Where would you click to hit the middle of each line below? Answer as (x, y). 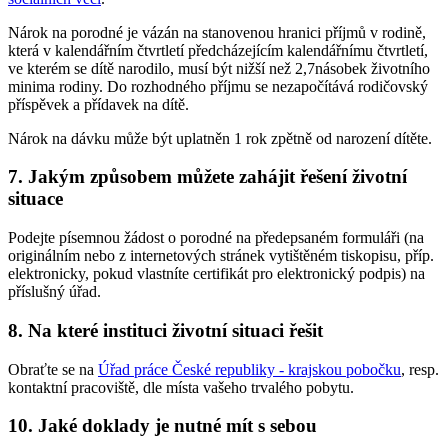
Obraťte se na (53, 369)
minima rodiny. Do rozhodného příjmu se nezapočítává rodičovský (218, 86)
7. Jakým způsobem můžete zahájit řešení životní (207, 177)
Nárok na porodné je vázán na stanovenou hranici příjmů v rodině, (217, 32)
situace (35, 199)
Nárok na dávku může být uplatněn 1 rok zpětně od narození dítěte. (220, 138)
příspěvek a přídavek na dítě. (98, 104)
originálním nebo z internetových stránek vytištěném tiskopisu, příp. (221, 256)
